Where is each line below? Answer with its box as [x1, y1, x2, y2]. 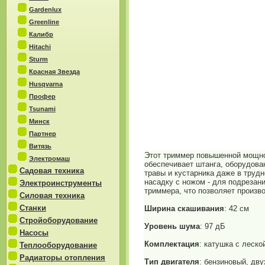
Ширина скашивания [144, 204, 224, 213]
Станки [20, 203, 46, 212]
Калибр [29, 31, 53, 38]
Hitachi [29, 43, 51, 50]
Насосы [20, 228, 49, 237]
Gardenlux [29, 6, 62, 13]
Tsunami [29, 105, 56, 112]
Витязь [29, 143, 51, 150]
